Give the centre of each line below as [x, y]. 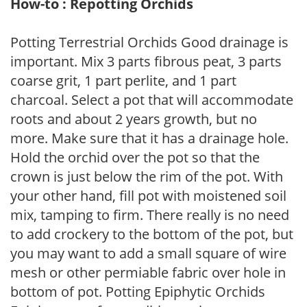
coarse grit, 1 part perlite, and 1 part [123, 80]
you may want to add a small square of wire [148, 253]
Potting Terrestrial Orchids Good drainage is [149, 42]
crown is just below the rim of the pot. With [147, 176]
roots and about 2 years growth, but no [134, 119]
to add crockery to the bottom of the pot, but [152, 234]
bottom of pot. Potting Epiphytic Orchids [138, 291]
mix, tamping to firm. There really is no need [150, 214]
